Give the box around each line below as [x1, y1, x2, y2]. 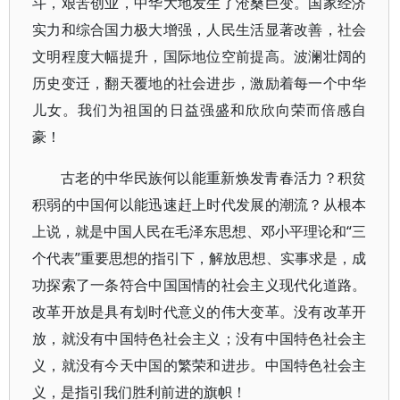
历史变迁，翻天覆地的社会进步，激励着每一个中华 [32, 73, 367, 93]
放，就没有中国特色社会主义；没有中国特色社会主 [32, 329, 367, 348]
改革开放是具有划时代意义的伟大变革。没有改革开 [32, 302, 367, 321]
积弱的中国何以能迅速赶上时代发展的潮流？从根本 [32, 195, 367, 214]
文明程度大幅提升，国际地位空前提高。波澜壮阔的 [32, 46, 367, 66]
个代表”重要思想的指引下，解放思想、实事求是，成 [32, 248, 367, 268]
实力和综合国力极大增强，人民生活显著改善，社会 [32, 20, 367, 39]
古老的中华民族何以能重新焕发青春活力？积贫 [61, 168, 367, 187]
